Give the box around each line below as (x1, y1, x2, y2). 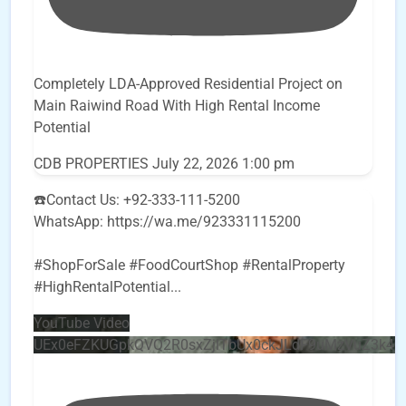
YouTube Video (34, 314, 130, 333)
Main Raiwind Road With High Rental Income (34, 97, 320, 115)
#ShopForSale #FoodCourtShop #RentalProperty (34, 256, 345, 275)
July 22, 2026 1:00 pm (152, 155, 295, 173)
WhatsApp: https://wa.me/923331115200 (34, 213, 301, 231)
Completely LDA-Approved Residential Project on (34, 75, 343, 93)
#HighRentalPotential (34, 278, 170, 296)
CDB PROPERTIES (34, 155, 149, 173)
